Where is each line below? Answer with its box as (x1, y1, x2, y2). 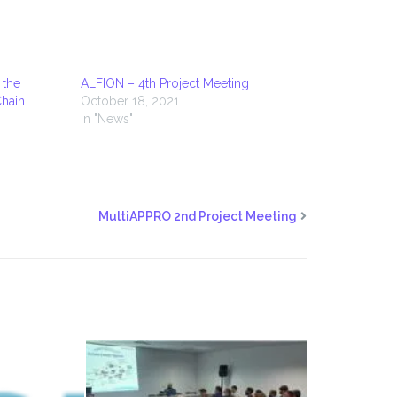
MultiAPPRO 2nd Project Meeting (98, 208, 297, 223)
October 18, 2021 (81, 93, 179, 108)
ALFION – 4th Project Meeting (81, 75, 249, 90)
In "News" (81, 111, 133, 126)
